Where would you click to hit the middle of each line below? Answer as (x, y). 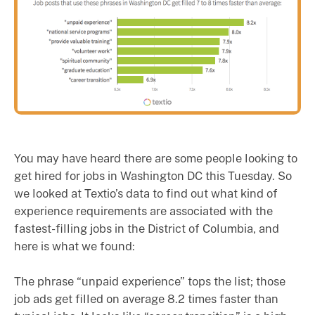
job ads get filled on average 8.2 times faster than (146, 299)
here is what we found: (75, 246)
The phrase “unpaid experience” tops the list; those (150, 281)
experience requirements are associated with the (143, 211)
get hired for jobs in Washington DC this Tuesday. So (153, 176)
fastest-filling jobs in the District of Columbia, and (147, 229)
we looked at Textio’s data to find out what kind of (146, 193)
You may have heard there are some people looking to (156, 158)
